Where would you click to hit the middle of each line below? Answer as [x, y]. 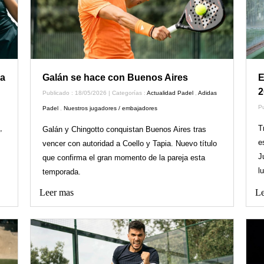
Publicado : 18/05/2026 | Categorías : [94, 93]
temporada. [61, 172]
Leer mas [56, 193]
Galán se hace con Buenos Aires [115, 78]
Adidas [207, 93]
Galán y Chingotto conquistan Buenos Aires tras [124, 130]
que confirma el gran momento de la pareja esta [123, 158]
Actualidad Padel [170, 93]
